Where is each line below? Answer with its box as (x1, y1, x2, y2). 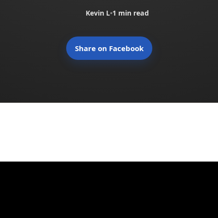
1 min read (112, 8, 149, 18)
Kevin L (86, 8, 110, 18)
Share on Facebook (74, 43, 144, 53)
